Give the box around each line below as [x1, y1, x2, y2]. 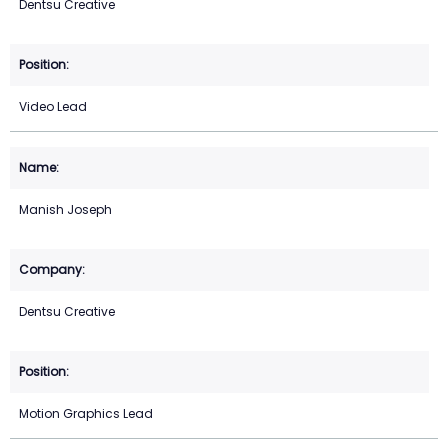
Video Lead [19, 98, 87, 116]
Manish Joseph [19, 201, 112, 219]
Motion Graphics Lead [19, 405, 153, 423]
